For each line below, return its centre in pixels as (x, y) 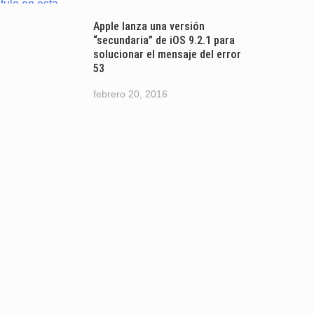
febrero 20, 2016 (130, 94)
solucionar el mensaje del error (167, 54)
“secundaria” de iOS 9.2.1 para (164, 40)
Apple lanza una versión (149, 26)
